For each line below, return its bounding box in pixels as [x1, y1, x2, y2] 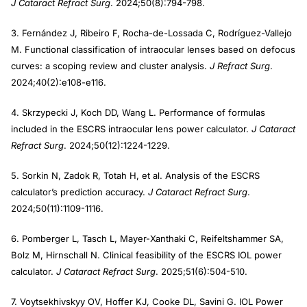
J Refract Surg [210, 60, 270, 71]
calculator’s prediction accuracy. [11, 186, 148, 197]
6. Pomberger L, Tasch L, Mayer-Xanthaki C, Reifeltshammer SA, [11, 232, 284, 244]
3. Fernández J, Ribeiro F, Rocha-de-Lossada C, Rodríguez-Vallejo [11, 27, 292, 38]
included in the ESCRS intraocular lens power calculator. [11, 123, 251, 134]
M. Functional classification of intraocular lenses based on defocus [11, 43, 295, 55]
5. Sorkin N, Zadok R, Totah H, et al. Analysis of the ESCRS [11, 169, 260, 181]
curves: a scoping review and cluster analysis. [11, 60, 210, 71]
